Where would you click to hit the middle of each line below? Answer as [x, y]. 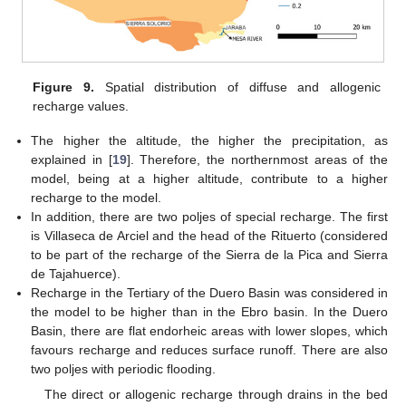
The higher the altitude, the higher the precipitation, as [209, 141]
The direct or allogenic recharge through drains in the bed [216, 395]
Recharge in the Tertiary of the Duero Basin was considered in [209, 293]
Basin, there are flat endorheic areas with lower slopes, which [209, 331]
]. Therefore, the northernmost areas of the [257, 160]
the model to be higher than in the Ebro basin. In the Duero [209, 312]
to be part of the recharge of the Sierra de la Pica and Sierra [209, 255]
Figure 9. [63, 87]
